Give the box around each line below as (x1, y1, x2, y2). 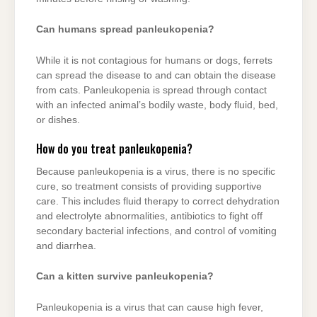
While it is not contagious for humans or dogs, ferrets (36, 54, 272, 66)
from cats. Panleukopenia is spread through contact (36, 84, 267, 96)
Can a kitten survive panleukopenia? (36, 271, 214, 282)
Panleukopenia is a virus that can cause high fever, (36, 301, 263, 313)
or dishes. (36, 114, 80, 125)
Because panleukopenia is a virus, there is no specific (36, 166, 275, 177)
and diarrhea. (36, 240, 96, 251)
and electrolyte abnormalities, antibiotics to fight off (36, 210, 263, 221)
